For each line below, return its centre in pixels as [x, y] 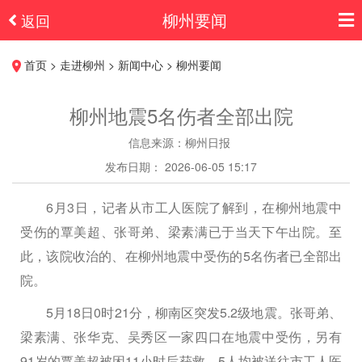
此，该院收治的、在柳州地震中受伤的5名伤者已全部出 [181, 256]
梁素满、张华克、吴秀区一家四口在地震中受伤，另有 [181, 337]
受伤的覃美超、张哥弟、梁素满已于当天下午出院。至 [181, 232]
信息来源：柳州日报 [179, 143]
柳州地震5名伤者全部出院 [181, 116]
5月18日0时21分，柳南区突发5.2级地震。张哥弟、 [194, 313]
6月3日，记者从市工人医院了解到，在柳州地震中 [194, 208]
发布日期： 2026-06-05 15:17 [181, 167]
